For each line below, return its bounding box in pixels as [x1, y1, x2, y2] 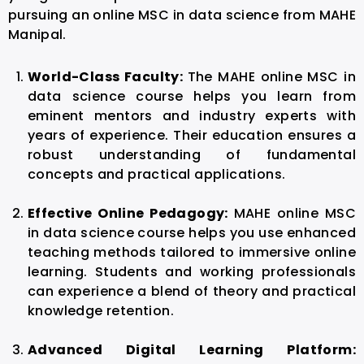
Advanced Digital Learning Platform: [28, 340, 356, 359]
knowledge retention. [28, 301, 174, 320]
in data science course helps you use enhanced [28, 223, 356, 242]
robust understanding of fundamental [28, 145, 356, 164]
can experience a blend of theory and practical [28, 281, 356, 301]
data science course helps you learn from [28, 86, 356, 106]
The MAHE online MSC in [187, 67, 356, 86]
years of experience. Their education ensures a [28, 125, 356, 145]
